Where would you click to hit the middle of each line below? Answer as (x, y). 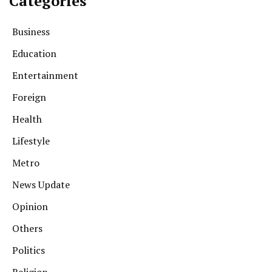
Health (27, 119)
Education (34, 54)
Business (31, 32)
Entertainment (45, 76)
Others (27, 229)
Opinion (30, 207)
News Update (41, 185)
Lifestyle (31, 141)
